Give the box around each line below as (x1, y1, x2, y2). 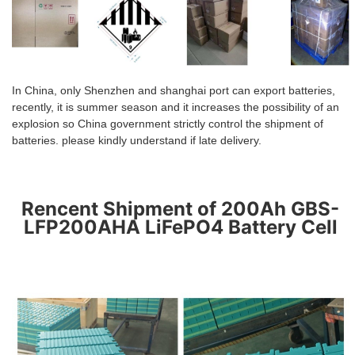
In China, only (12, 83, 84, 97)
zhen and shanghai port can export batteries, (110, 83, 335, 97)
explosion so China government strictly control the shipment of (12, 116, 323, 130)
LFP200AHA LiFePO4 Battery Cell (23, 215, 338, 239)
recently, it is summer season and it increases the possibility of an (12, 100, 339, 113)
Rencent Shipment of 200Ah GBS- (21, 197, 340, 220)
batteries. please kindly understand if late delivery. (12, 133, 261, 147)
